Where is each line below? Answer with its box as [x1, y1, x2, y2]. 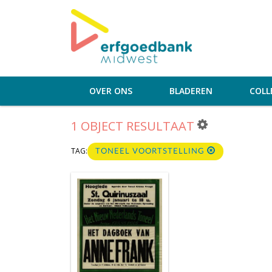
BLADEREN [169, 84, 212, 97]
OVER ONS [89, 84, 132, 97]
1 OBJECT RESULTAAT [71, 117, 197, 134]
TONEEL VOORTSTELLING [95, 147, 207, 155]
